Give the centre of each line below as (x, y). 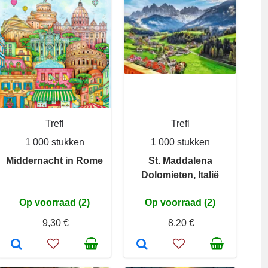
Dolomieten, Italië (180, 175)
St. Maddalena (180, 161)
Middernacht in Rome (54, 161)
